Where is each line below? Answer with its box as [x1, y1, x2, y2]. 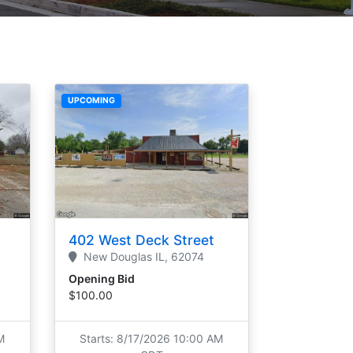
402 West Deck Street [69, 232, 214, 249]
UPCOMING [67, 95, 115, 106]
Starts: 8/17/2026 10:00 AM [80, 331, 224, 345]
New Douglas [83, 250, 152, 264]
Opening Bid [69, 272, 135, 286]
